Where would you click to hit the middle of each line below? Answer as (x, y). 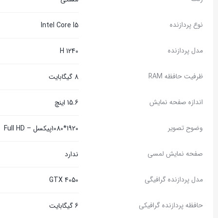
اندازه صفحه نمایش (176, 102)
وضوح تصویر (185, 128)
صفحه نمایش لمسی (175, 154)
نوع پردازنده (186, 25)
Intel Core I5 (60, 25)
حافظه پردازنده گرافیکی (171, 205)
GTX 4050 (64, 180)
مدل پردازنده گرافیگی (174, 180)
